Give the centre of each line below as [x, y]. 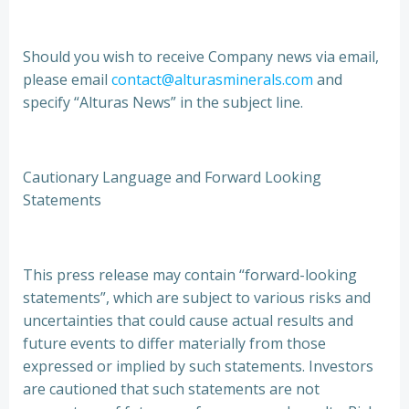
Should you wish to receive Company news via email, [201, 57]
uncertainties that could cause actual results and [188, 320]
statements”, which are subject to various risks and [197, 298]
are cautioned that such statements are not [171, 389]
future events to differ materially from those [174, 343]
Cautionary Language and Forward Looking [172, 177]
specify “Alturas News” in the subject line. [163, 102]
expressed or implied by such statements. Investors [198, 366]
